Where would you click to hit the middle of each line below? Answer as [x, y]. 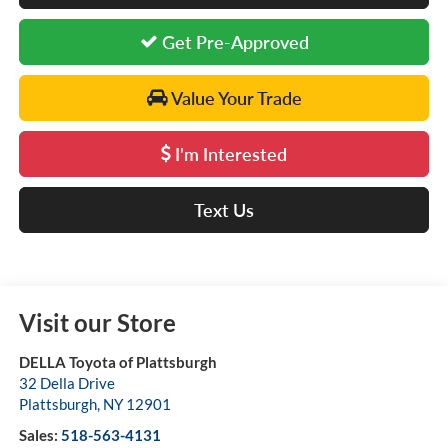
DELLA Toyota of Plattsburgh [117, 361]
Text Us [224, 209]
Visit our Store [97, 322]
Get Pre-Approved [233, 41]
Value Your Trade [234, 97]
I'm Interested [229, 153]
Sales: [39, 434]
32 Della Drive [66, 382]
